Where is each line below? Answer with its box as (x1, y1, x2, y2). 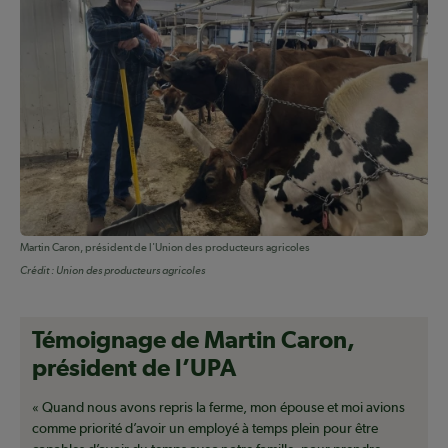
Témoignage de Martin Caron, (32, 325, 355, 354)
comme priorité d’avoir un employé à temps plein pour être (32, 420, 378, 437)
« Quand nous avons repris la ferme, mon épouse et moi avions (32, 399, 405, 416)
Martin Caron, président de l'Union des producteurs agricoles (20, 241, 310, 255)
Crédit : (20, 264, 54, 278)
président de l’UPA (32, 353, 236, 382)
